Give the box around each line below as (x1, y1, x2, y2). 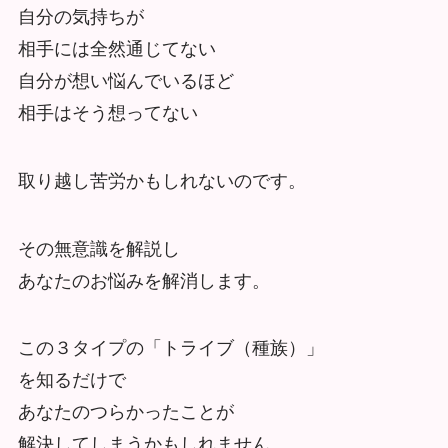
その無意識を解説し (17, 238, 180, 259)
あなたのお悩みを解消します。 (17, 270, 270, 291)
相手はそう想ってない (17, 102, 198, 123)
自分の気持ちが (17, 6, 144, 27)
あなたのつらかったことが (17, 402, 234, 423)
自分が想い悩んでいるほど (17, 70, 234, 91)
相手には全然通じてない (17, 38, 216, 59)
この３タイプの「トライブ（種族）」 (17, 338, 324, 359)
